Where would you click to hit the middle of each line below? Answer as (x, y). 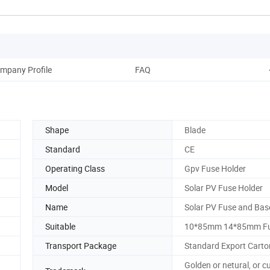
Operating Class (75, 168)
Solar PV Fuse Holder (224, 187)
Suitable (60, 226)
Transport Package (81, 245)
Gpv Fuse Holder (215, 168)
